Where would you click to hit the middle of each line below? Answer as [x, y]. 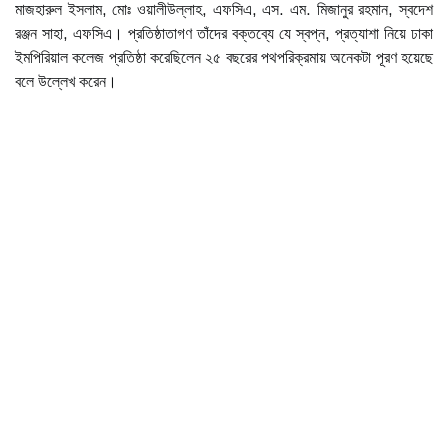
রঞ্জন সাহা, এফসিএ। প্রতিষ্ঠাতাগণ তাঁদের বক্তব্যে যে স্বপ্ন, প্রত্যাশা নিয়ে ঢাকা [224, 33]
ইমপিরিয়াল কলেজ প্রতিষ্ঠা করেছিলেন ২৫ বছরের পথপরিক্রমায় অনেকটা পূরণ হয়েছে [224, 57]
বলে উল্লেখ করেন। [66, 81]
